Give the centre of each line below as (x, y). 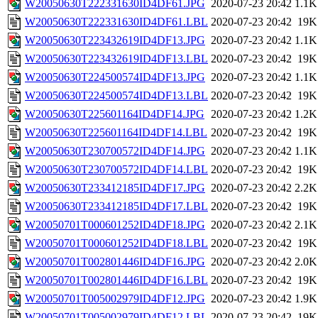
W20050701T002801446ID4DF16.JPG (115, 262)
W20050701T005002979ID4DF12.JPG (115, 299)
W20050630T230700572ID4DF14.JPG (115, 151)
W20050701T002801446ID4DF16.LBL (116, 280)
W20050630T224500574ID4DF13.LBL (116, 96)
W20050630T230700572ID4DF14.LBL (116, 170)
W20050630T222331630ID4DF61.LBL (116, 22)
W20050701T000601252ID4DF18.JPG (115, 225)
